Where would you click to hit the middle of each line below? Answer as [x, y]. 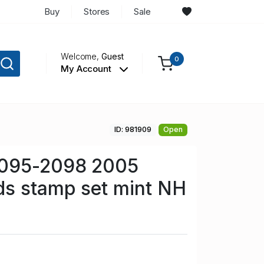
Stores [97, 11]
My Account [87, 69]
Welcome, [81, 57]
